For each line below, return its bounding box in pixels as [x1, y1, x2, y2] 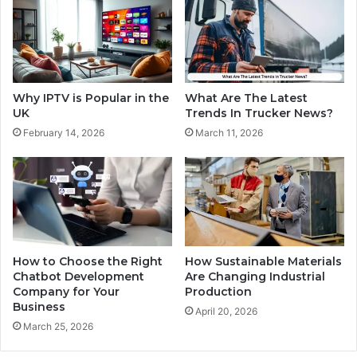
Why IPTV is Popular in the [13, 90, 169, 105]
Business [13, 300, 65, 315]
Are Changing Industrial [185, 269, 325, 284]
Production [185, 284, 252, 300]
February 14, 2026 [23, 126, 104, 139]
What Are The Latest [185, 90, 308, 105]
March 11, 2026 [195, 126, 263, 139]
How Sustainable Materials [185, 254, 342, 269]
